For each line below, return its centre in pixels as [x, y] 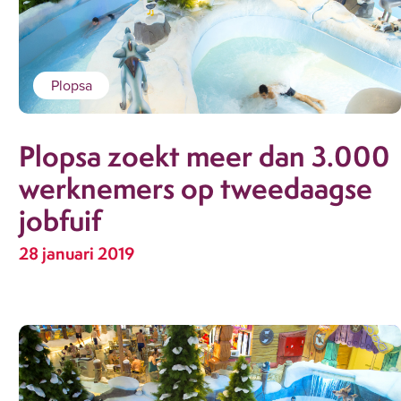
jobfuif [60, 220]
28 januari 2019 [77, 254]
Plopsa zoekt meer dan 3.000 [205, 155]
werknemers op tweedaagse [196, 188]
